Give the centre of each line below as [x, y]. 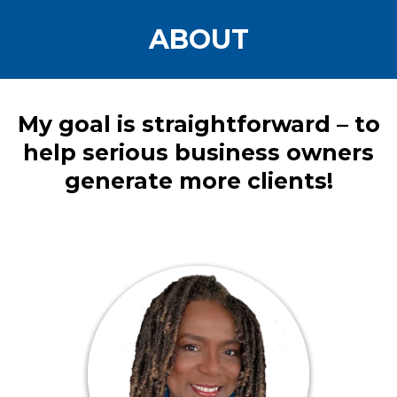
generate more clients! [198, 181]
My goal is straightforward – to [198, 124]
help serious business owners [198, 152]
